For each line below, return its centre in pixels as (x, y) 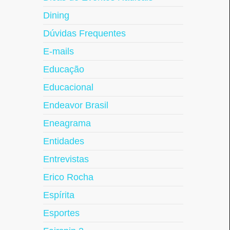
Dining (56, 15)
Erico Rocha (68, 177)
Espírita (59, 195)
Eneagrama (67, 123)
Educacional (68, 87)
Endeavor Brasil (75, 105)
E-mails (58, 51)
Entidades (63, 141)
